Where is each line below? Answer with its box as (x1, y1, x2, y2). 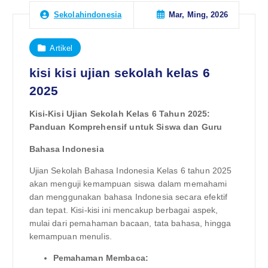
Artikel (50, 43, 73, 53)
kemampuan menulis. (29, 231, 112, 241)
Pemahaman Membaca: (53, 252, 149, 263)
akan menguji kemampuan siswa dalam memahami (29, 178, 227, 188)
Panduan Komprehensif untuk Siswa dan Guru (29, 122, 223, 132)
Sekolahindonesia (53, 10, 122, 20)
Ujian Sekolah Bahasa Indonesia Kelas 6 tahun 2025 (29, 165, 232, 175)
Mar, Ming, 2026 (168, 10, 228, 20)
